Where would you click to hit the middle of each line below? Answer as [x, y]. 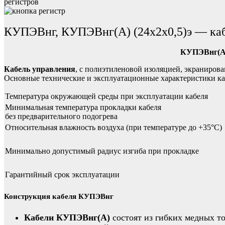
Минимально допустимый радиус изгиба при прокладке [102, 151]
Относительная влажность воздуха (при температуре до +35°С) [114, 127]
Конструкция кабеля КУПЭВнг [60, 196]
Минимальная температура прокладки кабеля [83, 107]
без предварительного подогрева [61, 116]
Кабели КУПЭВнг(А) [67, 217]
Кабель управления [40, 69]
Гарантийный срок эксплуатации [62, 174]
